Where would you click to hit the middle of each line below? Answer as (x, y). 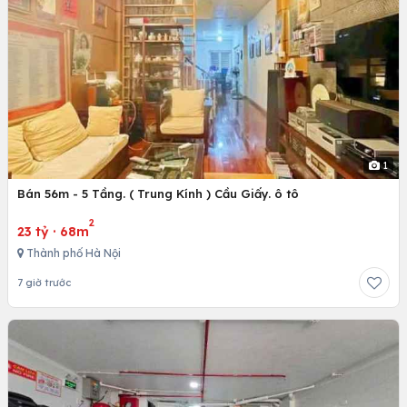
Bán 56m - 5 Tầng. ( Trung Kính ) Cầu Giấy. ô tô (158, 193)
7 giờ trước (44, 282)
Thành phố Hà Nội (72, 253)
